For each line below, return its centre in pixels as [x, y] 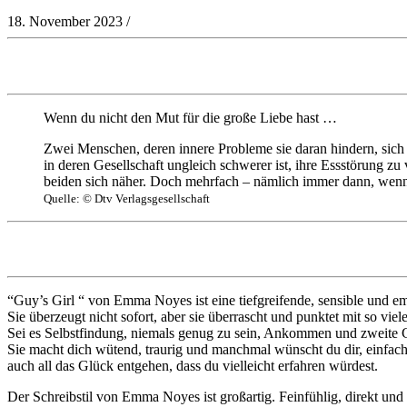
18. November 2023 [65, 22]
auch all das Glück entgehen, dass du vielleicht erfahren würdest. [193, 365]
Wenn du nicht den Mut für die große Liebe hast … [190, 117]
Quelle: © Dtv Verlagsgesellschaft [127, 198]
